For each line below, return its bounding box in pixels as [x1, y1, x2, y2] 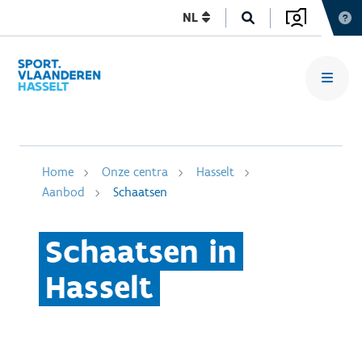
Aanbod [42, 184, 85, 200]
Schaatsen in [45, 232, 237, 271]
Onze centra [102, 164, 168, 179]
